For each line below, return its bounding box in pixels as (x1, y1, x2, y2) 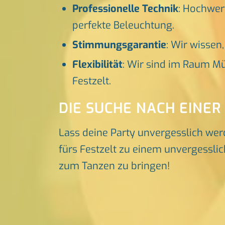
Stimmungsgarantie (72, 38, 167, 52)
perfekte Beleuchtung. (72, 19, 175, 33)
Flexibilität (72, 58, 123, 72)
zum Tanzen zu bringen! (59, 159, 170, 173)
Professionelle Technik (72, 2, 179, 16)
